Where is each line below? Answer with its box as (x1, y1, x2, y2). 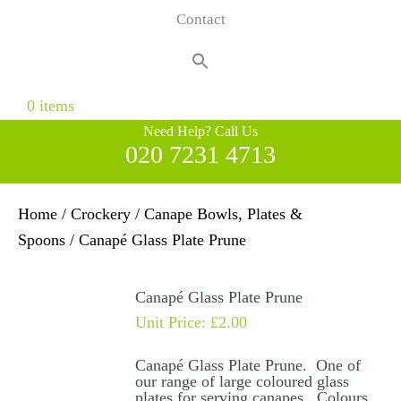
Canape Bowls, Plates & (144, 205, 303, 224)
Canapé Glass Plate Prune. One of (134, 356, 361, 375)
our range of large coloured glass (134, 372, 349, 391)
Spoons (18, 231, 65, 250)
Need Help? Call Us (143, 124, 258, 140)
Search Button (26, 74, 68, 90)
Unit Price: (134, 313, 210, 332)
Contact (175, 11, 226, 29)
